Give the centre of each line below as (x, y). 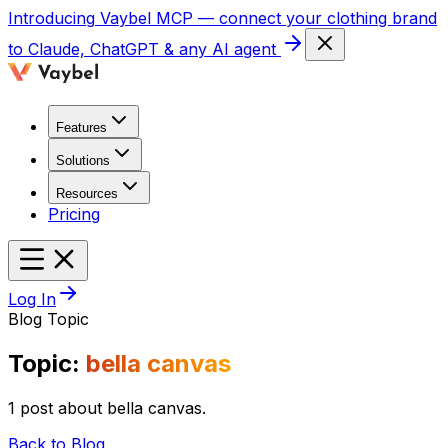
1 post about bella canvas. (107, 407)
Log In (32, 299)
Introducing (51, 18)
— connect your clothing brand (317, 18)
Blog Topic (48, 319)
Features (81, 127)
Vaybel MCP (146, 18)
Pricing (74, 214)
